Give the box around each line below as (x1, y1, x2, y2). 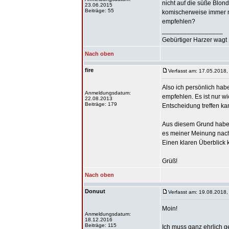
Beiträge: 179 (85, 101, 117, 107)
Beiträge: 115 (85, 222, 117, 228)
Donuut (85, 188, 105, 194)
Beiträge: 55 (85, 8, 114, 13)
